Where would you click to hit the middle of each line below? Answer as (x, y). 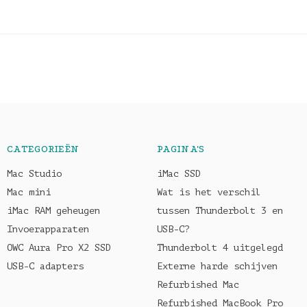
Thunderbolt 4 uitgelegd (220, 248)
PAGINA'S (181, 149)
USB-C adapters (45, 266)
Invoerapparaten (48, 229)
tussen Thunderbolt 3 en (220, 211)
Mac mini (29, 192)
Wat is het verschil (209, 192)
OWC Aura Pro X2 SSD (59, 248)
